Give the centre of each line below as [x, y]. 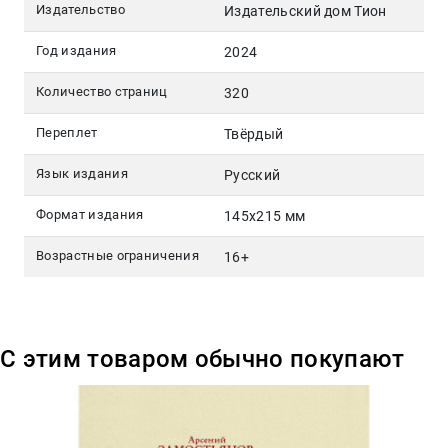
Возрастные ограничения [118, 256]
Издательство [80, 10]
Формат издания [90, 215]
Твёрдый [254, 134]
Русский [252, 175]
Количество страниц [102, 92]
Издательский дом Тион [305, 11]
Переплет [67, 133]
